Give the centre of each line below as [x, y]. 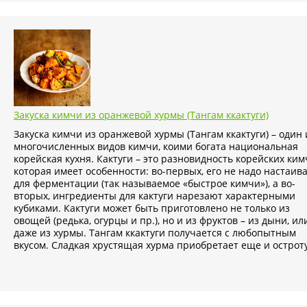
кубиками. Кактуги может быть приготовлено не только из [152, 208]
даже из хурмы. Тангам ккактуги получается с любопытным [155, 233]
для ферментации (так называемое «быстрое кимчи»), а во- [155, 184]
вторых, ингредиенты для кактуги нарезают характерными [155, 196]
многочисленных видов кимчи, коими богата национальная [156, 147]
